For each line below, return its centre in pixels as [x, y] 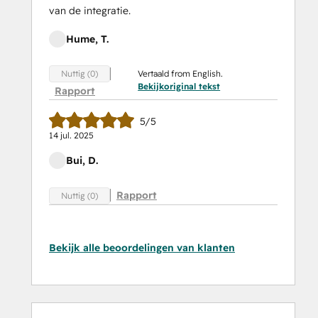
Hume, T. [87, 39]
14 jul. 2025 [71, 136]
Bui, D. [82, 161]
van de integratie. [90, 11]
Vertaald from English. [181, 74]
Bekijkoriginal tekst [179, 87]
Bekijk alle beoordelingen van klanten [142, 247]
